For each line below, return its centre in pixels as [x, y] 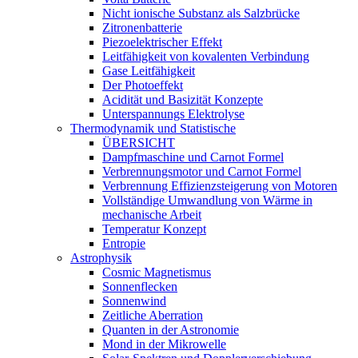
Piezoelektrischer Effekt [162, 42]
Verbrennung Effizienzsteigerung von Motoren [220, 186]
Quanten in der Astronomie [171, 330]
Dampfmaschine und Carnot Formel [193, 157]
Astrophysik [101, 258]
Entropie [124, 243]
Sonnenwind [134, 301]
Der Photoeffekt [143, 85]
